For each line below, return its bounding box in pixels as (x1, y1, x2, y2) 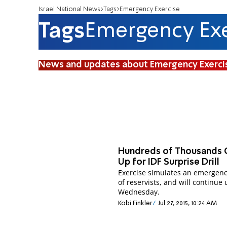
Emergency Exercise (120, 6, 180, 13)
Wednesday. (118, 187, 160, 197)
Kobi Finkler (118, 200, 153, 207)
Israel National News (39, 6, 100, 13)
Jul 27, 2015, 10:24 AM (158, 200, 217, 207)
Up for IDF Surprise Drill (118, 158, 220, 167)
